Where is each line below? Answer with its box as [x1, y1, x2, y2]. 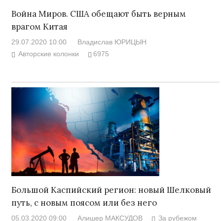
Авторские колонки [18, 50, 79, 58]
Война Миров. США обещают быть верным [11, 8, 186, 19]
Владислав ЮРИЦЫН [77, 38, 147, 46]
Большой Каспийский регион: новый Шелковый [11, 184, 211, 195]
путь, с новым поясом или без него [11, 197, 157, 208]
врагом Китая [11, 21, 68, 32]
